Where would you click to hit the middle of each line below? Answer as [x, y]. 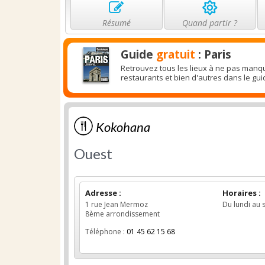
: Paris [213, 54]
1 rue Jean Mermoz [117, 204]
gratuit [176, 54]
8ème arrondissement [122, 214]
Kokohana [123, 127]
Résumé [116, 23]
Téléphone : [106, 232]
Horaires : [242, 193]
